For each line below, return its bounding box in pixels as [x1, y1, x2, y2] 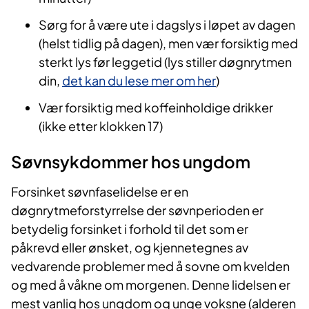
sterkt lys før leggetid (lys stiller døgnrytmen [39, 54, 292, 70]
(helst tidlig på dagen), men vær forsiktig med [39, 35, 298, 52]
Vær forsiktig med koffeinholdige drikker [39, 99, 273, 116]
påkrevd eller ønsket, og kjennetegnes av [11, 239, 248, 256]
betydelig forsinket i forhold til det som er [11, 221, 248, 237]
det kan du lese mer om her [62, 72, 216, 89]
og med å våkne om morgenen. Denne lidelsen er [11, 277, 290, 293]
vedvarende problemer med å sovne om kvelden [11, 258, 290, 275]
